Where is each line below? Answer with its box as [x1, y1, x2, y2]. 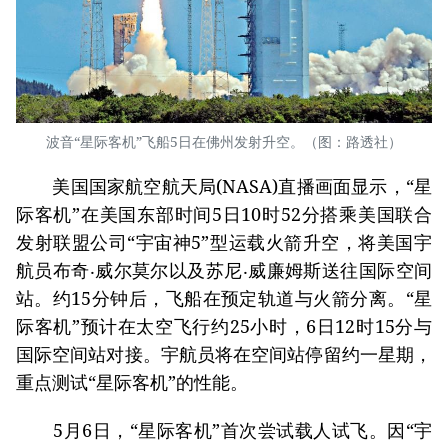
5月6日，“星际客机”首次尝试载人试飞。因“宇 [16, 418, 432, 443]
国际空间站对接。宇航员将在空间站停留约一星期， [16, 342, 432, 367]
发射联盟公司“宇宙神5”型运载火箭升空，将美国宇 [16, 230, 432, 255]
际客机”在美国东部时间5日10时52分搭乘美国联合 [16, 202, 432, 227]
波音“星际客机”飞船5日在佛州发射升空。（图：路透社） [46, 132, 402, 152]
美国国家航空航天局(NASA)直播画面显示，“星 [16, 174, 432, 199]
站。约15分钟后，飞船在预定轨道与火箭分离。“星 [16, 286, 432, 311]
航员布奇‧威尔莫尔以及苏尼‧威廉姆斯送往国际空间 [16, 258, 432, 283]
